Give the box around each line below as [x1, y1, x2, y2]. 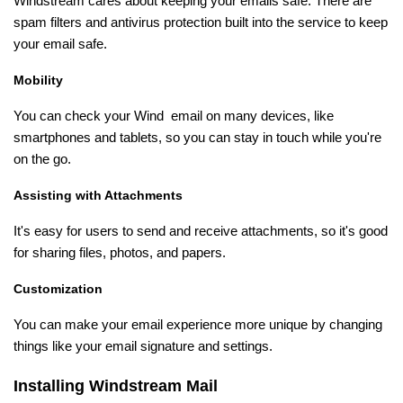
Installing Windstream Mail [13, 377, 218, 396]
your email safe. [13, 37, 107, 52]
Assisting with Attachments [13, 188, 183, 203]
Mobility [13, 73, 63, 88]
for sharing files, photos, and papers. [13, 246, 226, 261]
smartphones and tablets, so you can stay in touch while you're [13, 130, 381, 146]
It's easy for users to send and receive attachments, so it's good [13, 224, 388, 239]
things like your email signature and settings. [13, 339, 273, 354]
